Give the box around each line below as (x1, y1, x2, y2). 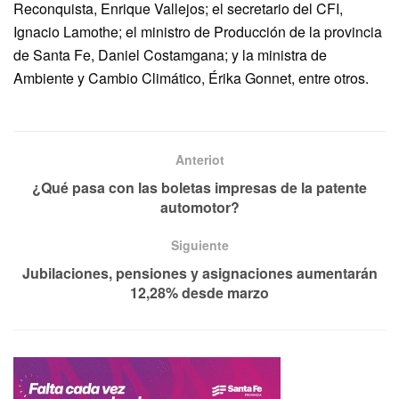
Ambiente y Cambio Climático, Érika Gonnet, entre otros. (13, 67, 369, 88)
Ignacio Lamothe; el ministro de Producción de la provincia (13, 20, 382, 42)
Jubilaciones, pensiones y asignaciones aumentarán (21, 262, 378, 283)
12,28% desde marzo (130, 281, 269, 303)
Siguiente (170, 235, 229, 254)
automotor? (159, 196, 240, 217)
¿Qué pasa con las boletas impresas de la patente (32, 176, 367, 198)
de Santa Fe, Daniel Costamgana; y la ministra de (13, 44, 327, 65)
